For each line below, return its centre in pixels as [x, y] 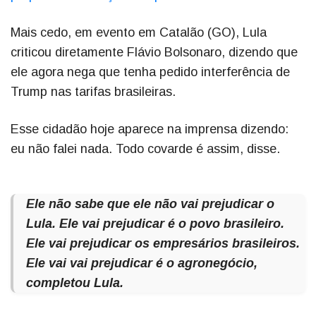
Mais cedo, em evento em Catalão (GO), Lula [139, 33]
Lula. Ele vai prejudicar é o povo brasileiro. [155, 224]
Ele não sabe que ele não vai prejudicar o [150, 204]
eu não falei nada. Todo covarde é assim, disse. [149, 149]
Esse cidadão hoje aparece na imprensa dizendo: [150, 129]
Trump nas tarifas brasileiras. [95, 92]
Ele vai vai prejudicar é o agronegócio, [142, 263]
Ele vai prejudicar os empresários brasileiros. [163, 244]
